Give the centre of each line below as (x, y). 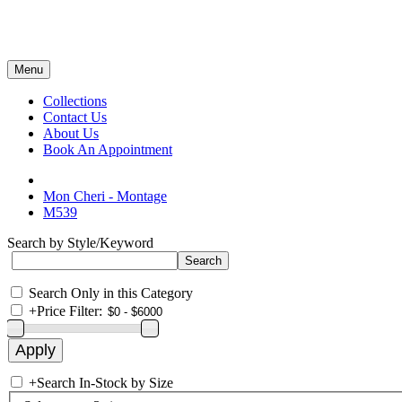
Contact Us (75, 117)
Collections (75, 101)
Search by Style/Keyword (80, 243)
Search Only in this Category (111, 293)
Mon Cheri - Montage (105, 196)
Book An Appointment (108, 149)
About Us (71, 133)
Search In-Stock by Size (105, 383)
